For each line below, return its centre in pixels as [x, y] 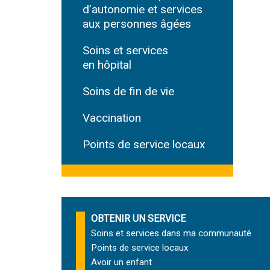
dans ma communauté [205, 233]
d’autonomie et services [143, 9]
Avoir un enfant [121, 262]
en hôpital [107, 65]
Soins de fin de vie [128, 91]
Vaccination [112, 118]
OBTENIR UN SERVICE [138, 218]
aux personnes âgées [137, 24]
